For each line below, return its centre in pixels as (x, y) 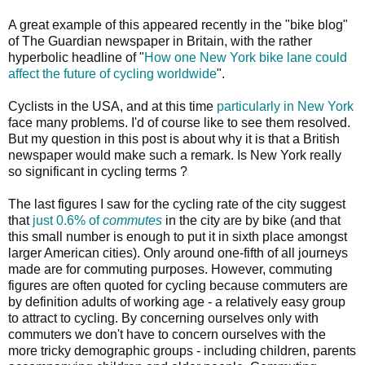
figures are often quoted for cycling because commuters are (178, 285)
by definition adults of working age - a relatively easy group (177, 301)
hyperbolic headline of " (76, 57)
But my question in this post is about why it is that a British (174, 139)
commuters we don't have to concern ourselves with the (167, 334)
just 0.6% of (68, 220)
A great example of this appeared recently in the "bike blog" (178, 24)
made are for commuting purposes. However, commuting (170, 269)
